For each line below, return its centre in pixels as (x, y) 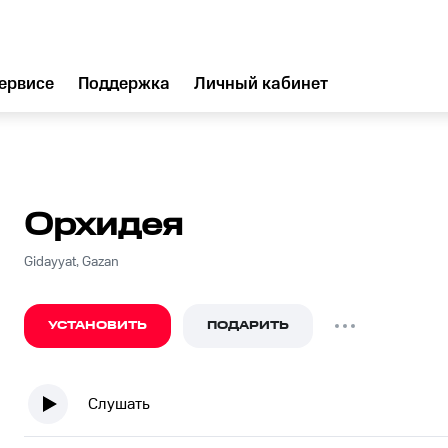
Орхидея (103, 225)
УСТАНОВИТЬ (97, 325)
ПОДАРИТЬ (248, 325)
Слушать (119, 404)
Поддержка (124, 84)
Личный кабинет (261, 84)
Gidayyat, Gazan (71, 262)
